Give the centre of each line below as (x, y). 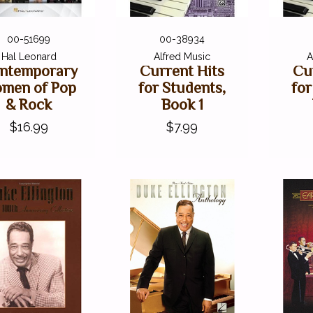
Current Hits (182, 71)
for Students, (182, 88)
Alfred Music (182, 57)
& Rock (29, 105)
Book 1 (182, 105)
